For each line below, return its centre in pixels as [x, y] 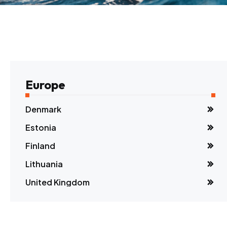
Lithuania [44, 164]
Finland [40, 146]
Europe [45, 85]
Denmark [43, 109]
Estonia [41, 127]
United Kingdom [58, 182]
